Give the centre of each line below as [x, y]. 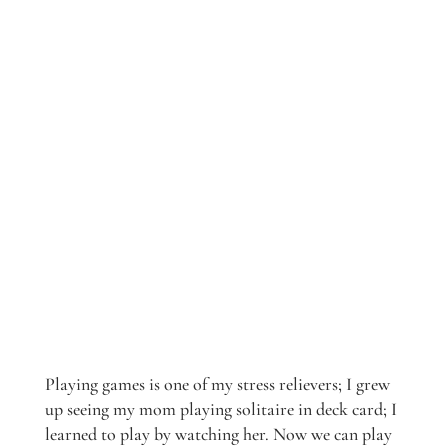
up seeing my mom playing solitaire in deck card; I [220, 409]
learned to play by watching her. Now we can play [218, 434]
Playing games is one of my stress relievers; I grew [217, 384]
